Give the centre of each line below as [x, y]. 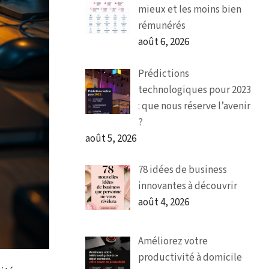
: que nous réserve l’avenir [194, 106]
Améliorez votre [173, 241]
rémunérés [162, 26]
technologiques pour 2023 [194, 90]
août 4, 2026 [163, 203]
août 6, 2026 [163, 42]
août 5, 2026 [111, 138]
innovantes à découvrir [187, 186]
